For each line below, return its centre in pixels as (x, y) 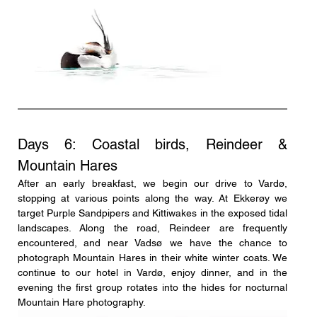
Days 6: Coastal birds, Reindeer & (152, 144)
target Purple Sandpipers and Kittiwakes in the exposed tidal (152, 213)
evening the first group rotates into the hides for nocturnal (152, 287)
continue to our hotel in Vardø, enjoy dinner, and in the (152, 272)
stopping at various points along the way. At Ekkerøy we (152, 198)
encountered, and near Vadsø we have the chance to (152, 242)
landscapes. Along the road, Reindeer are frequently (152, 227)
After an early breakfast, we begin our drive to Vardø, (152, 183)
